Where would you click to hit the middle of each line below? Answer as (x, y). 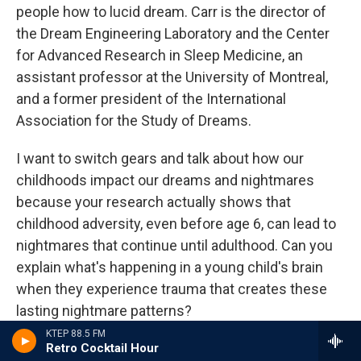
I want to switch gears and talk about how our (160, 158)
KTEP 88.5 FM (76, 334)
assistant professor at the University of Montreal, (172, 77)
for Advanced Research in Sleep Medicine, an (160, 55)
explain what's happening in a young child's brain (170, 267)
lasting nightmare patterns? (104, 311)
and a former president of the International (151, 99)
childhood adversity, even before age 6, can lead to (176, 224)
